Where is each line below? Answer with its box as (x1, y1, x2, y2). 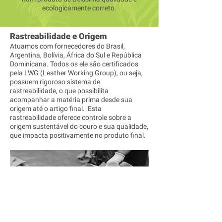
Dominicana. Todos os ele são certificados (10, 60, 138, 68)
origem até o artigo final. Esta (10, 105, 102, 112)
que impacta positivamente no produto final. (10, 131, 146, 139)
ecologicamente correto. (42, 4, 116, 12)
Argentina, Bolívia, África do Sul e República (10, 51, 142, 59)
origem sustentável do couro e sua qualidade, (10, 122, 148, 130)
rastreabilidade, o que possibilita (10, 87, 109, 95)
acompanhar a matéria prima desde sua (10, 96, 132, 104)
